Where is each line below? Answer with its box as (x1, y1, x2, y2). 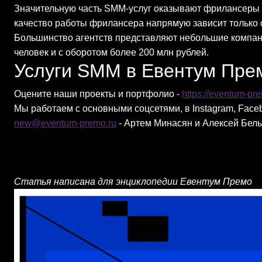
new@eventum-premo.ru (14, 118, 116, 128)
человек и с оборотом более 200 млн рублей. (14, 47, 209, 57)
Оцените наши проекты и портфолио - (14, 89, 182, 99)
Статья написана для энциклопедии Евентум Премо (14, 177, 252, 187)
